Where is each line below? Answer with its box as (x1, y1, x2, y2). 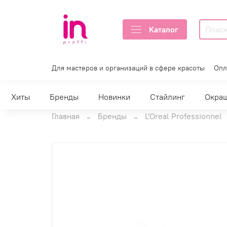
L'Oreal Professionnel (145, 110, 222, 121)
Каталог (149, 24, 178, 35)
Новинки (98, 92, 130, 102)
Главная (52, 110, 80, 121)
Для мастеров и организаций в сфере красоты (52, 63, 205, 72)
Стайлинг (150, 92, 185, 102)
